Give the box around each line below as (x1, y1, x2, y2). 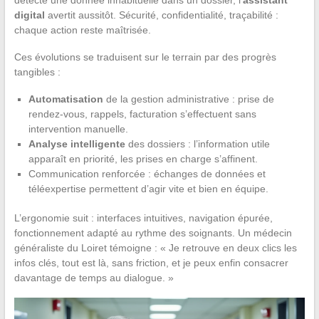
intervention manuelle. (28, 122, 128, 135)
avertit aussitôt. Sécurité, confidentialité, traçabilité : (44, 9, 278, 21)
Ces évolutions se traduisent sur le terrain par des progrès (14, 51, 276, 63)
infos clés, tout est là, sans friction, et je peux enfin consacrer (14, 256, 288, 268)
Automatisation (28, 93, 103, 105)
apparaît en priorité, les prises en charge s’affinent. (28, 152, 258, 164)
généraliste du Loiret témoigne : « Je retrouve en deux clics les (14, 241, 297, 253)
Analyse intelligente (28, 137, 125, 150)
